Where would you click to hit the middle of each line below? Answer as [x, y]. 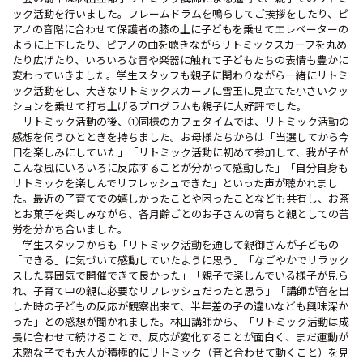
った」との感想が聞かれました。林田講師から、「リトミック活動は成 [181, 321]
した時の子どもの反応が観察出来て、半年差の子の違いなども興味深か [180, 305]
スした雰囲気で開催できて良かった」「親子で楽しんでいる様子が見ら [180, 275]
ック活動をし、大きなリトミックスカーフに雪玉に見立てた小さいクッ [180, 90]
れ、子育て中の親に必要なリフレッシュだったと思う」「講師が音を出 [181, 290]
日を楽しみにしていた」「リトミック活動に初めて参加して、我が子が [180, 152]
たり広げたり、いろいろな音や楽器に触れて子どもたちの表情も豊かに [180, 59]
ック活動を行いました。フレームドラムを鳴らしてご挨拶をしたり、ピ [180, 13]
